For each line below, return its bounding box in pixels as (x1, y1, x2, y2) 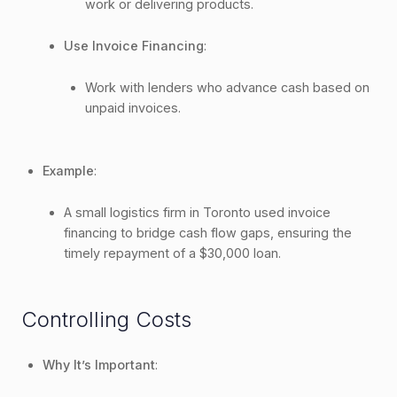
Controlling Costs (21, 306, 191, 332)
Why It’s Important (43, 356, 155, 372)
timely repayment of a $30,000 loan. (64, 245, 281, 261)
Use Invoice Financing (64, 37, 204, 53)
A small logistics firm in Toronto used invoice (64, 204, 331, 220)
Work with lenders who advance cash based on (85, 79, 370, 95)
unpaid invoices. (85, 99, 181, 115)
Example (43, 162, 94, 178)
